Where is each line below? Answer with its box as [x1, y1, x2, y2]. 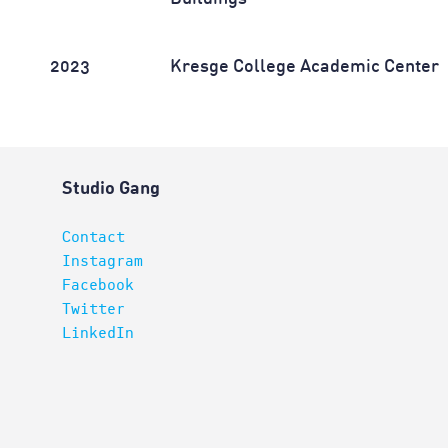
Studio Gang [62, 180, 160, 198]
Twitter [62, 301, 125, 317]
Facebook [62, 277, 134, 293]
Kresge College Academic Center [170, 58, 440, 76]
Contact [62, 229, 125, 245]
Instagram [62, 253, 143, 269]
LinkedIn [62, 325, 134, 341]
